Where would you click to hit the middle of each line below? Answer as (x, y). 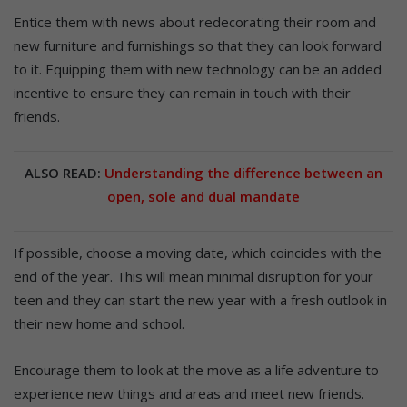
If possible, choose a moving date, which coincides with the (198, 252)
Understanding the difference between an (243, 172)
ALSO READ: (65, 172)
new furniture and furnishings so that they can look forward (198, 45)
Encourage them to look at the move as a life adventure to (196, 369)
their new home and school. (99, 323)
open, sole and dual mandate (203, 196)
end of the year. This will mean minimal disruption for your (194, 276)
